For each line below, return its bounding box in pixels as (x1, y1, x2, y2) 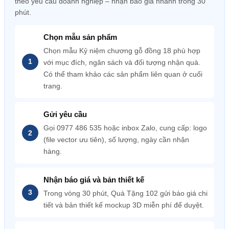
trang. (43, 82, 62, 90)
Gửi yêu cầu (43, 110, 87, 119)
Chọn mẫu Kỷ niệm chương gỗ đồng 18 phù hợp (43, 47, 200, 55)
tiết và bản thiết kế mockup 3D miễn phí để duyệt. (43, 201, 204, 209)
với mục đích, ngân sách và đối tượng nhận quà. (43, 58, 200, 66)
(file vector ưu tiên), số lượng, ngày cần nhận (43, 135, 189, 144)
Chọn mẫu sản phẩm (43, 33, 117, 41)
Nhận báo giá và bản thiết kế (43, 175, 144, 184)
